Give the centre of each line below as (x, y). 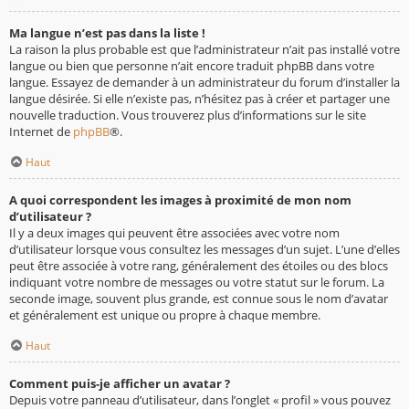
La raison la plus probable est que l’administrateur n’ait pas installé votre (204, 50)
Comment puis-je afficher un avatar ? (120, 383)
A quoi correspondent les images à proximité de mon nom (180, 200)
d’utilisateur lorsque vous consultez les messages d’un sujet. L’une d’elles (204, 250)
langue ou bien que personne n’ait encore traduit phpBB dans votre (192, 66)
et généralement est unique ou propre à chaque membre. (165, 315)
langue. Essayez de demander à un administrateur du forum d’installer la (204, 83)
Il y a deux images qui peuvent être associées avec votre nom (174, 233)
